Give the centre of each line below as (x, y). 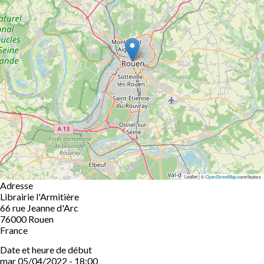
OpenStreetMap (221, 176)
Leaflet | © (195, 176)
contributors (249, 176)
